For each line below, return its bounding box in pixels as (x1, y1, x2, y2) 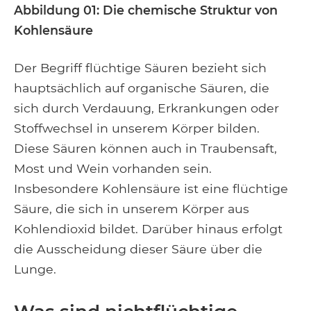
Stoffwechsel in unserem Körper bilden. (14, 121, 260, 135)
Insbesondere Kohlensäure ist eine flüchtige (14, 181, 288, 196)
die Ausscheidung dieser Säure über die (14, 242, 262, 256)
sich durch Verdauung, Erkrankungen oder (14, 101, 279, 115)
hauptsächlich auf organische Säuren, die (14, 81, 269, 95)
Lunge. (14, 262, 56, 276)
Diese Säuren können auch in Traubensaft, (14, 141, 277, 155)
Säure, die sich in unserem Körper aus (14, 201, 249, 216)
